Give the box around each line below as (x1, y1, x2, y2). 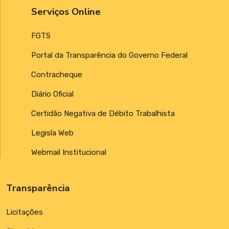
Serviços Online (31, 5, 101, 19)
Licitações (6, 208, 43, 217)
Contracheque (31, 70, 82, 80)
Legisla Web (31, 128, 74, 138)
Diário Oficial (31, 89, 74, 99)
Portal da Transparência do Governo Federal (31, 51, 188, 60)
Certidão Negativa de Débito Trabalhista (31, 109, 175, 119)
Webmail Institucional (31, 148, 106, 157)
